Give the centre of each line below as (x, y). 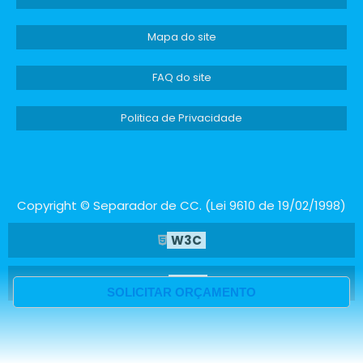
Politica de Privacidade (181, 117)
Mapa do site (181, 36)
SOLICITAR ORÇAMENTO (181, 292)
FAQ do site (181, 77)
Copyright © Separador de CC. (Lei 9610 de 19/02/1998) (181, 205)
